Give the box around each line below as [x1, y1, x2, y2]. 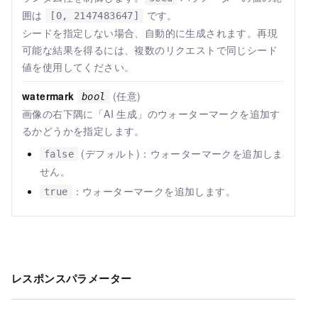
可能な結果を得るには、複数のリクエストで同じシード [22, 43, 278, 57]
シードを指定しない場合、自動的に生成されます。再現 [22, 26, 278, 40]
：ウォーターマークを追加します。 [72, 184, 236, 199]
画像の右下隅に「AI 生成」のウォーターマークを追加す [22, 106, 280, 121]
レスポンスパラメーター [11, 270, 132, 286]
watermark [22, 89, 75, 104]
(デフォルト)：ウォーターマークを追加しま [78, 146, 283, 161]
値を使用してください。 [22, 60, 135, 75]
